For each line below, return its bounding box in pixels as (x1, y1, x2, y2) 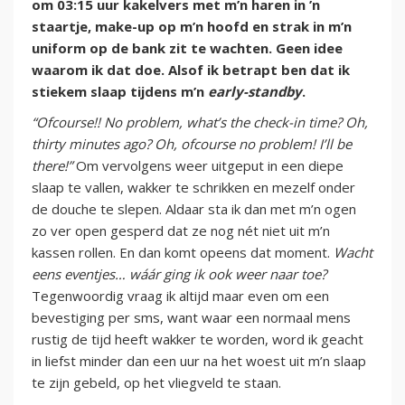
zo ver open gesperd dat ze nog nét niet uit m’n (32, 221, 330, 240)
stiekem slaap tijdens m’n (32, 82, 208, 101)
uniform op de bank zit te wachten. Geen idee (32, 39, 343, 58)
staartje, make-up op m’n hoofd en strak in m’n (32, 17, 352, 36)
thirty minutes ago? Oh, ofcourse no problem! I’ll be (32, 135, 352, 154)
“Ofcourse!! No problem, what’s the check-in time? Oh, (32, 113, 368, 132)
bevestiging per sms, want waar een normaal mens (32, 308, 351, 327)
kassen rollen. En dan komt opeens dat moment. (32, 243, 334, 262)
